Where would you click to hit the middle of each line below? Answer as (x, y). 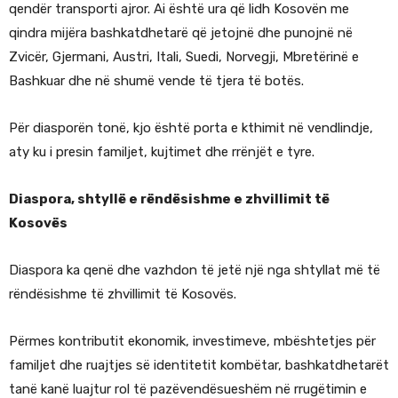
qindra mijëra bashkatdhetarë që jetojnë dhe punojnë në (181, 33)
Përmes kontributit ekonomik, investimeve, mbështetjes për (192, 342)
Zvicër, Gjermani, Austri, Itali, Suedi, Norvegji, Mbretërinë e (184, 57)
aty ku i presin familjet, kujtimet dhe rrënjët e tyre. (162, 152)
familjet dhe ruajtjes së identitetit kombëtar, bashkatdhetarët (199, 366)
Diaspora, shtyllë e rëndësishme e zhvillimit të (169, 199)
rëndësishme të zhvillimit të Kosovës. (123, 295)
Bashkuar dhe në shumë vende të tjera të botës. (156, 81)
